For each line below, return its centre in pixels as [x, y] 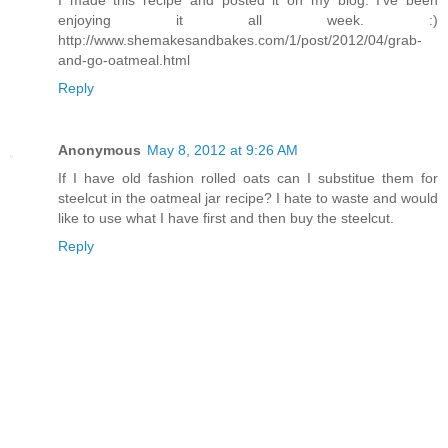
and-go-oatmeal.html [124, 59]
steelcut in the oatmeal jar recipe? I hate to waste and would [248, 197]
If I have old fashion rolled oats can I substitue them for [248, 177]
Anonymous [99, 149]
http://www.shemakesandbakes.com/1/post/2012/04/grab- [240, 39]
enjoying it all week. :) [248, 19]
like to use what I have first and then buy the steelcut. [226, 217]
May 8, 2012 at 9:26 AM [222, 149]
